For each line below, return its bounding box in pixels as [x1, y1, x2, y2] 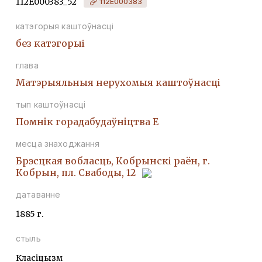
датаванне [16, 189, 61, 199]
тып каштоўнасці [16, 99, 86, 109]
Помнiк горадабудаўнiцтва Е [16, 115, 158, 127]
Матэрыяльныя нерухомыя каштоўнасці [16, 76, 220, 88]
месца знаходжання [16, 138, 100, 149]
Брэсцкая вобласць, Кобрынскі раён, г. [16, 154, 210, 167]
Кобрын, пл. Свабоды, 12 [16, 166, 138, 178]
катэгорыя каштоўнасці [16, 20, 113, 31]
